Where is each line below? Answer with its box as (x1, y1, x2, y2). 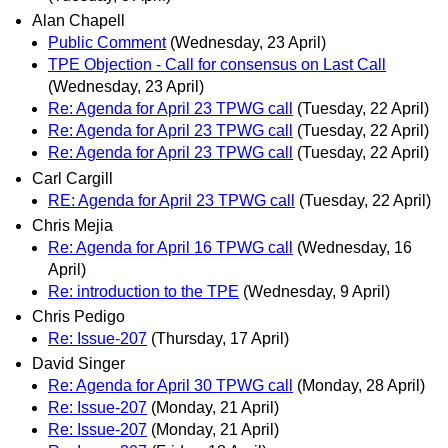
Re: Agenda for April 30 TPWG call (48, 377, 293, 395)
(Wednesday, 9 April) (243, 282, 390, 300)
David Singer (32, 355, 125, 373)
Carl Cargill (32, 169, 113, 187)
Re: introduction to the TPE (48, 282, 239, 300)
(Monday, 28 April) (297, 377, 425, 395)
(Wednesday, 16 (297, 238, 412, 256)
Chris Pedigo (32, 307, 125, 325)
